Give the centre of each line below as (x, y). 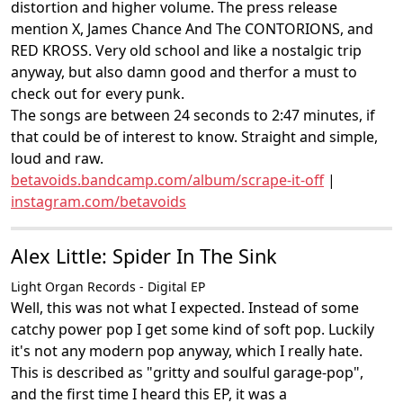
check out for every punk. (98, 94)
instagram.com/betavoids (99, 201)
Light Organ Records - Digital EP (108, 287)
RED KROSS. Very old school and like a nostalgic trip (186, 50)
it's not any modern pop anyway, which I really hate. (187, 351)
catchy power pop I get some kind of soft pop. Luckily (193, 329)
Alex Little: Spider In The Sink (144, 256)
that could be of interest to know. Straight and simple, (194, 137)
